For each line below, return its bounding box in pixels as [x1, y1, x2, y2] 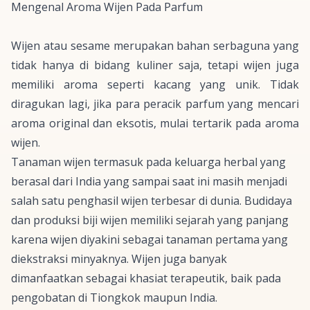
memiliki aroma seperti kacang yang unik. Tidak [11, 77, 299, 93]
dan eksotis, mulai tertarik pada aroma [89, 116, 300, 131]
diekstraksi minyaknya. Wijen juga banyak [11, 251, 227, 267]
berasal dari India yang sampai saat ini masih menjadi [11, 174, 287, 190]
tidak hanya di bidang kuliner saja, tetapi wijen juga [11, 57, 299, 73]
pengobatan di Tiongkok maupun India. [11, 290, 217, 306]
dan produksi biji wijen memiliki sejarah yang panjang [11, 212, 289, 228]
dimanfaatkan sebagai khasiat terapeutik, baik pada [11, 271, 281, 286]
